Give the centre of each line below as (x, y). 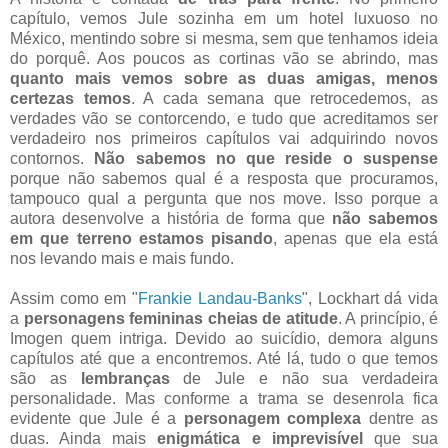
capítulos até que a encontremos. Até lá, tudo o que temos (224, 359)
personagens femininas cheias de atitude (180, 319)
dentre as (399, 419)
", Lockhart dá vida (370, 299)
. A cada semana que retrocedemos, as (284, 99)
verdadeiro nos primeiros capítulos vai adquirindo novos (224, 139)
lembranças (125, 379)
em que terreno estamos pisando (141, 239)
